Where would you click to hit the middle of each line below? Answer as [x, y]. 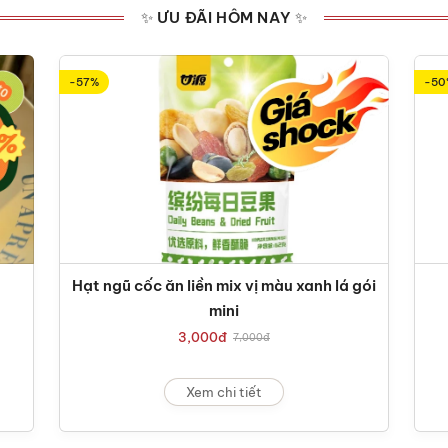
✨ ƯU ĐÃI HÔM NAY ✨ [224, 17]
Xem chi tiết [224, 391]
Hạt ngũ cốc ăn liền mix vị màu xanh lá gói [224, 286]
